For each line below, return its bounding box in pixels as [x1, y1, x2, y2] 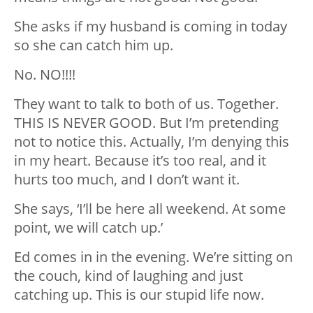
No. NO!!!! [14, 65, 75, 85]
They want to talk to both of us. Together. [14, 94, 279, 114]
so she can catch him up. [14, 36, 173, 55]
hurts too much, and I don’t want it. [14, 170, 240, 189]
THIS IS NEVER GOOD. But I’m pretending [14, 113, 279, 133]
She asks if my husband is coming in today [14, 17, 287, 36]
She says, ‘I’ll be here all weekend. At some [14, 199, 286, 219]
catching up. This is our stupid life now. [14, 285, 264, 305]
